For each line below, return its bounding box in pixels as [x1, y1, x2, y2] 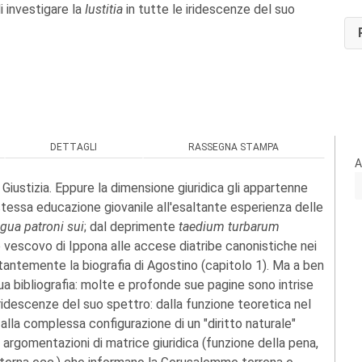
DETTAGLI [50, 141, 98, 153]
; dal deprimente [84, 218, 179, 234]
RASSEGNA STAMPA [188, 141, 280, 153]
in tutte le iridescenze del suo [123, 2, 295, 17]
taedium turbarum [179, 218, 280, 234]
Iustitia [85, 2, 123, 17]
